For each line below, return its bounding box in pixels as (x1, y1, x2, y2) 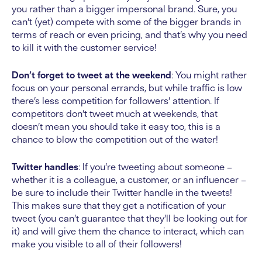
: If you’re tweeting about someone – (78, 161, 232, 173)
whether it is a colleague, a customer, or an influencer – (12, 174, 246, 186)
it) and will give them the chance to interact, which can (12, 225, 244, 237)
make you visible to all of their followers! (12, 238, 182, 250)
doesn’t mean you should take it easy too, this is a (12, 120, 220, 133)
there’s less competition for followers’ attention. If (12, 95, 219, 107)
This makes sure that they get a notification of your (12, 199, 226, 212)
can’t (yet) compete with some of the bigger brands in (12, 16, 241, 28)
